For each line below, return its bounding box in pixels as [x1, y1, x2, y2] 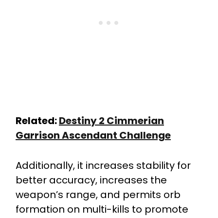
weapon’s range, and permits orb [16, 187, 181, 201]
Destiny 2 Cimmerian [59, 113, 164, 127]
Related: [16, 113, 59, 127]
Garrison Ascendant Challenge [16, 128, 171, 142]
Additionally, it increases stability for [16, 158, 191, 172]
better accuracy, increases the [16, 173, 167, 187]
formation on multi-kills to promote [16, 202, 188, 216]
